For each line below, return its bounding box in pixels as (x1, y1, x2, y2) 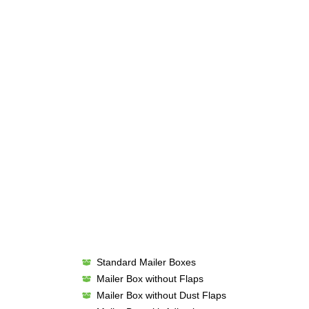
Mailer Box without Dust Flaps (97, 290, 227, 301)
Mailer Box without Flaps (97, 273, 204, 284)
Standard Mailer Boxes (97, 257, 197, 268)
